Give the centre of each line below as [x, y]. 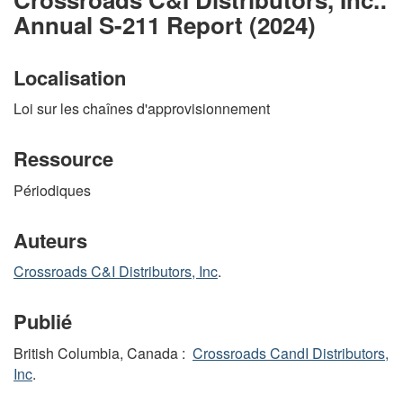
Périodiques [52, 190]
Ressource [63, 158]
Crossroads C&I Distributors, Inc [116, 271]
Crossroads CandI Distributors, [291, 353]
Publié [43, 321]
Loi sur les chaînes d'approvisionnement [142, 108]
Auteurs [50, 240]
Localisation [70, 77]
